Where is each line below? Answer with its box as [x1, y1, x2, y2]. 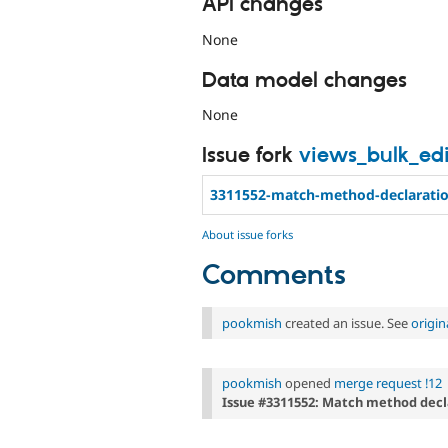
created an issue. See [282, 313, 411, 332]
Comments [202, 258, 346, 293]
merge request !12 [334, 374, 442, 393]
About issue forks [202, 226, 293, 242]
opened [282, 374, 334, 393]
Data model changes [202, 67, 407, 94]
